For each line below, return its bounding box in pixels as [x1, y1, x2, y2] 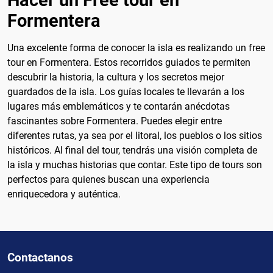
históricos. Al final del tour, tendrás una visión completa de [7, 144, 257, 156]
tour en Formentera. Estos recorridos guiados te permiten [7, 56, 250, 68]
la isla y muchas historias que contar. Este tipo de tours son [7, 158, 262, 171]
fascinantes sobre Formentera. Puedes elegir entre [7, 115, 222, 127]
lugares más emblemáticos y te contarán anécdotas [7, 100, 230, 112]
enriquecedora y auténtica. [7, 188, 121, 200]
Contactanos [7, 250, 73, 264]
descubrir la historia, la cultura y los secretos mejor [7, 71, 224, 83]
